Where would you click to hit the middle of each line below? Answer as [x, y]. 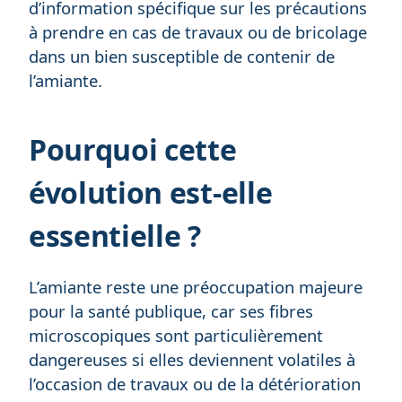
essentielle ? [115, 235]
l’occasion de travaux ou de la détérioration [195, 383]
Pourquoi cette [133, 149]
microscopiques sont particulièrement [176, 335]
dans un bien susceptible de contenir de [182, 56]
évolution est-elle [151, 192]
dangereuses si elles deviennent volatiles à [192, 359]
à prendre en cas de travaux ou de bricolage [198, 31]
